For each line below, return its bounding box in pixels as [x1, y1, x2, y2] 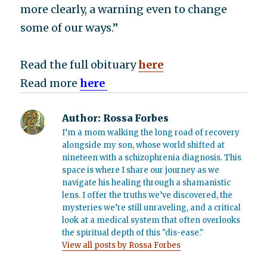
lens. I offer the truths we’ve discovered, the [62, 190, 233, 200]
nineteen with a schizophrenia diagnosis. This [62, 153, 242, 163]
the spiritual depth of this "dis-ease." [62, 228, 204, 238]
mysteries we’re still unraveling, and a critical [62, 203, 241, 213]
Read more [20, 76, 80, 90]
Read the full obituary [20, 58, 139, 72]
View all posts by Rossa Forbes [62, 240, 181, 250]
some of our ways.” [20, 21, 121, 35]
